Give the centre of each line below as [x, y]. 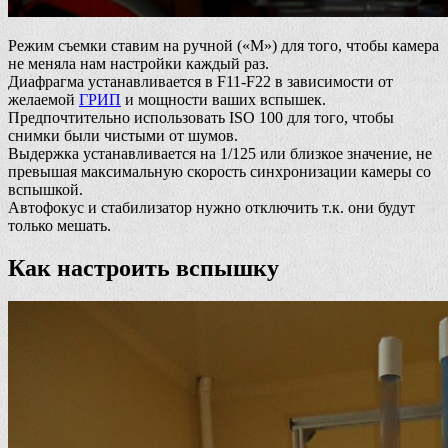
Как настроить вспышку [143, 267]
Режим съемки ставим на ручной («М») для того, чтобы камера [223, 45]
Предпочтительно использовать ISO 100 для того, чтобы [201, 117]
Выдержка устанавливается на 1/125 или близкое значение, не [220, 153]
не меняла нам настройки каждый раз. [138, 63]
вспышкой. [45, 189]
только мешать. [59, 225]
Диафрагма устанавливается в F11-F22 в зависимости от [200, 81]
